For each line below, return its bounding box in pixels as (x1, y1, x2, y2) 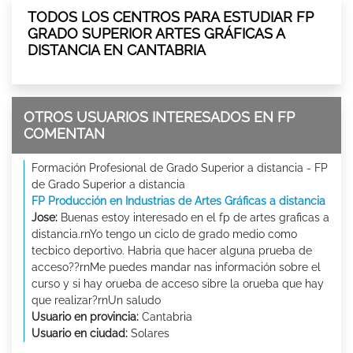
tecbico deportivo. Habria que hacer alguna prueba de (32, 243, 312, 257)
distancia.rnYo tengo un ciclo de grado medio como (32, 227, 297, 240)
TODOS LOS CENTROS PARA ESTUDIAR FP (28, 8, 314, 25)
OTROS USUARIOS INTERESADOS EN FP (24, 108, 295, 125)
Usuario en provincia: (32, 310, 139, 323)
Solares (128, 326, 169, 340)
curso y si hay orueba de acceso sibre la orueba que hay (32, 277, 324, 290)
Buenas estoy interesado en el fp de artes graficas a (58, 210, 329, 224)
